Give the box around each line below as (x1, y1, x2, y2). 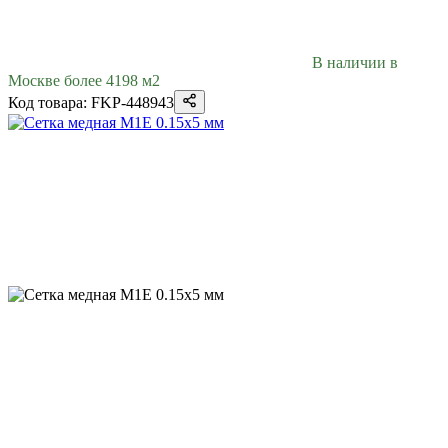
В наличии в (312, 53, 398, 71)
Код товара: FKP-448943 (8, 93, 174, 111)
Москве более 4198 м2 (8, 71, 160, 89)
